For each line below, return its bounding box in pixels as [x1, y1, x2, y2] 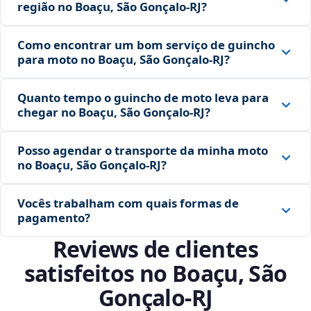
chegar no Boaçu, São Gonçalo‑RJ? [17, 104, 210, 121]
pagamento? [17, 210, 90, 226]
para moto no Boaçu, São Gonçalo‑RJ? [17, 51, 230, 68]
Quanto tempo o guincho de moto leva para [17, 90, 269, 106]
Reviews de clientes [53, 234, 258, 264]
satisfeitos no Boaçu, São [24, 258, 287, 289]
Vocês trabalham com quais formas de [17, 195, 239, 212]
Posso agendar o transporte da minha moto [17, 142, 268, 159]
